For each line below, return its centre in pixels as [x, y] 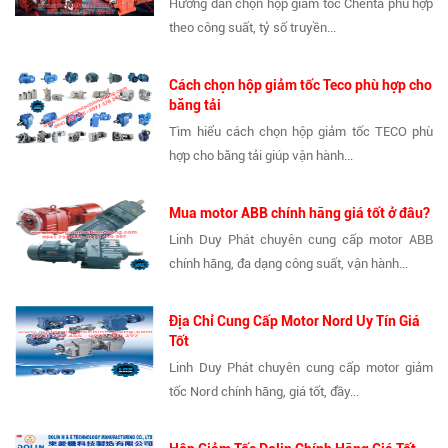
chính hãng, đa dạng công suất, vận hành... [289, 264]
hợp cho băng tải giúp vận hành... [261, 156]
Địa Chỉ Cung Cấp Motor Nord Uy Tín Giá [295, 321]
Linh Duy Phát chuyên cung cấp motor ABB [301, 240]
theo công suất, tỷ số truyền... [253, 28]
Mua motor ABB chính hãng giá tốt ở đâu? [300, 213]
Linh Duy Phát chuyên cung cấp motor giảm [301, 368]
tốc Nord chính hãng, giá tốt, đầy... [264, 392]
